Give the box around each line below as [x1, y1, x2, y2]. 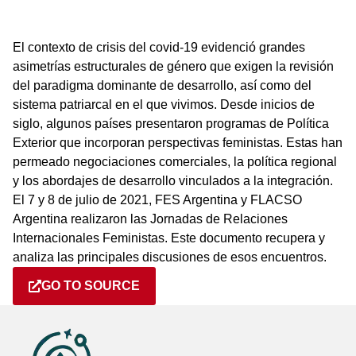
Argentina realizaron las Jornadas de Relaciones [13, 212, 288, 226]
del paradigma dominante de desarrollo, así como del [13, 79, 311, 92]
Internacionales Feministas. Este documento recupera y [13, 231, 325, 245]
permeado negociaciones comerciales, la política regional [13, 155, 337, 168]
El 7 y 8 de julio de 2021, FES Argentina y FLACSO [13, 193, 302, 207]
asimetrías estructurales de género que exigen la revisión [13, 60, 334, 73]
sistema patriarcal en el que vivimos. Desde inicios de [13, 98, 315, 111]
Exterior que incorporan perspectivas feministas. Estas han [13, 136, 342, 149]
